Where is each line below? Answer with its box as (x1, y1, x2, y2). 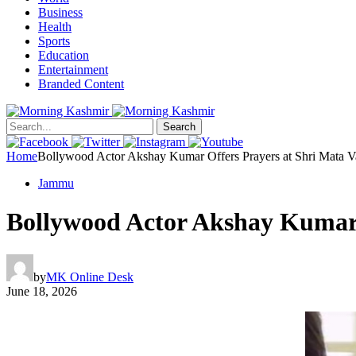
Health (38, 20, 72, 33)
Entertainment (38, 63, 108, 76)
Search (163, 121, 195, 133)
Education (38, 48, 89, 62)
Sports (38, 34, 70, 48)
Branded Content (38, 77, 124, 91)
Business (38, 6, 83, 19)
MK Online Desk (46, 269, 133, 284)
